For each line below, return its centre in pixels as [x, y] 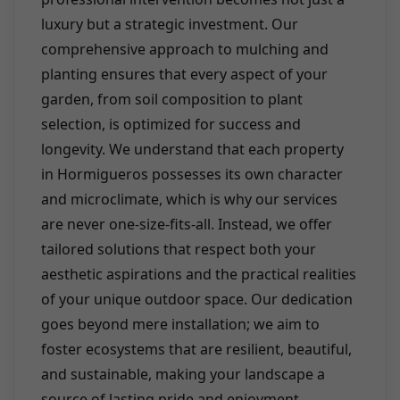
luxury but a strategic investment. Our [170, 25]
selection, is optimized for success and [171, 125]
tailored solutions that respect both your [179, 250]
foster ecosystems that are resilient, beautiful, [196, 350]
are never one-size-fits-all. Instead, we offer [187, 225]
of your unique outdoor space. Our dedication [197, 300]
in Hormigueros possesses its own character [192, 175]
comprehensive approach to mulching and [185, 50]
